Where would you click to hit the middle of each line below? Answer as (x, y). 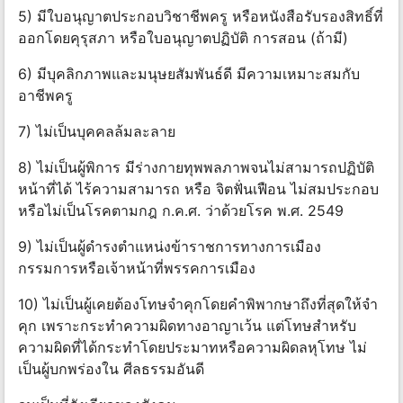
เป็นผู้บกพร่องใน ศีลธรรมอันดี (111, 369)
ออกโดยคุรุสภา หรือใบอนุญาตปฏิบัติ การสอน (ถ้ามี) (183, 38)
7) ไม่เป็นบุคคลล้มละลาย (97, 132)
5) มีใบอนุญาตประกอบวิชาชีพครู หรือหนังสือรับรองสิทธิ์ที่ (201, 17)
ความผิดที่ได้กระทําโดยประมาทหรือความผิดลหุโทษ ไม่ (193, 348)
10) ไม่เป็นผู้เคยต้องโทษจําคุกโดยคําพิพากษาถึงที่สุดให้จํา (198, 304)
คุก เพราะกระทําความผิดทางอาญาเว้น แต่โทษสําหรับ (187, 326)
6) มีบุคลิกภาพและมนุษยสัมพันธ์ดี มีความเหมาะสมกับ (189, 74)
